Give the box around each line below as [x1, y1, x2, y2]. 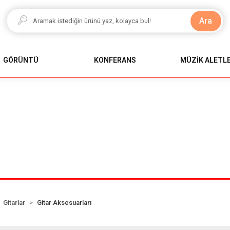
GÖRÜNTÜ [3, 55, 39, 64]
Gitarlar [3, 198, 26, 206]
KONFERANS [93, 55, 136, 64]
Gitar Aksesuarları [37, 198, 92, 206]
